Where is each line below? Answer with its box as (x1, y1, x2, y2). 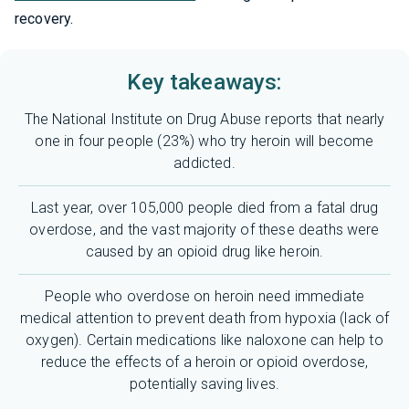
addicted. (173, 154, 236, 172)
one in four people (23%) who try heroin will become (35, 132, 374, 150)
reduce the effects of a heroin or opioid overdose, (40, 353, 368, 371)
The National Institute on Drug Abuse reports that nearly (24, 110, 385, 128)
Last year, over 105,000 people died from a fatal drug (30, 199, 379, 216)
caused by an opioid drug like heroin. (85, 243, 324, 260)
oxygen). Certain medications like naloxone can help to (26, 331, 383, 349)
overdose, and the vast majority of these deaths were (29, 221, 380, 238)
